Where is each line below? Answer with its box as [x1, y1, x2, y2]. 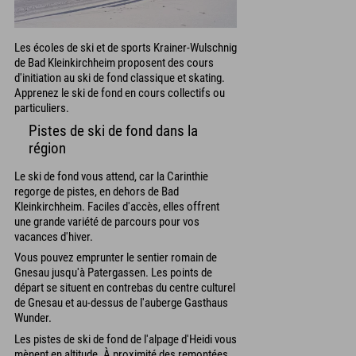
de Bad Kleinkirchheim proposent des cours [14, 56, 214, 71]
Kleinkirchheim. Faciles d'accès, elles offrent [14, 199, 219, 214]
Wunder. [14, 311, 52, 326]
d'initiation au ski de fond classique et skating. [14, 71, 225, 86]
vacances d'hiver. [14, 229, 93, 244]
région [29, 139, 66, 157]
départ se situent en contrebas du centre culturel [14, 281, 235, 296]
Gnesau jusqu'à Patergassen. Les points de [14, 265, 212, 281]
